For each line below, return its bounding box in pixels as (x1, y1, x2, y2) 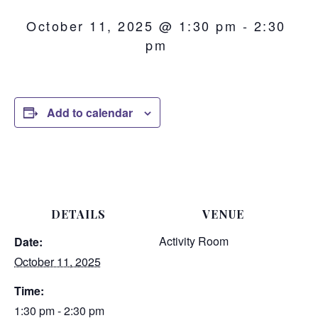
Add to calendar (47, 104, 133, 121)
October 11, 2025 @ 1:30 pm (26, 16, 238, 35)
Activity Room (159, 232, 229, 249)
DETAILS (50, 206, 106, 221)
